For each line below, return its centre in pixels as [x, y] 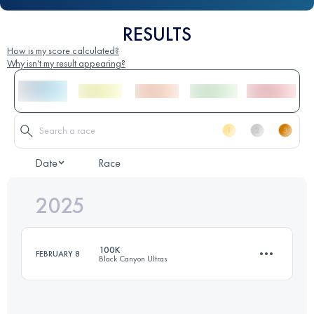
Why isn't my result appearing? [66, 63]
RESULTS [157, 34]
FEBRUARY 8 [58, 253]
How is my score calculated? [63, 50]
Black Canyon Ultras [133, 258]
